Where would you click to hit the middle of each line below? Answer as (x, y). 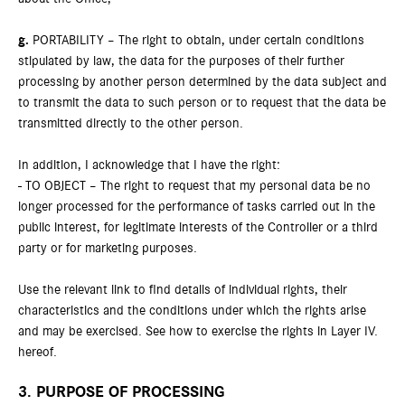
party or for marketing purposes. (108, 248)
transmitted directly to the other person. (131, 123)
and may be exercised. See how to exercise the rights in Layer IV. (198, 331)
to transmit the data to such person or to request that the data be (202, 103)
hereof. (38, 352)
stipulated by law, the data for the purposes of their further (181, 61)
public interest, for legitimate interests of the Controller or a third (198, 227)
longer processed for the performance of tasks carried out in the (197, 207)
